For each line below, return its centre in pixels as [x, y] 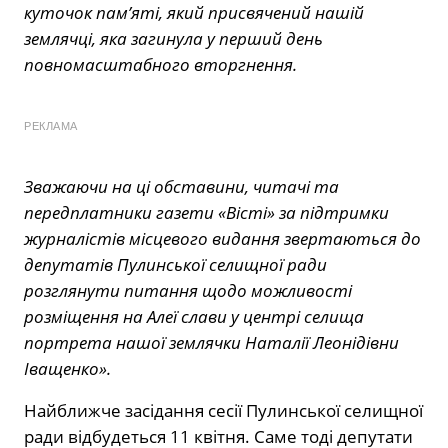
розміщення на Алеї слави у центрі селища [194, 317]
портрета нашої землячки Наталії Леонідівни [211, 343]
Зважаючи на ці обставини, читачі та [181, 187]
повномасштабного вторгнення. [160, 65]
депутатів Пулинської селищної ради [175, 265]
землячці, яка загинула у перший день [173, 39]
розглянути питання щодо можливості [188, 291]
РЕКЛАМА [51, 126]
